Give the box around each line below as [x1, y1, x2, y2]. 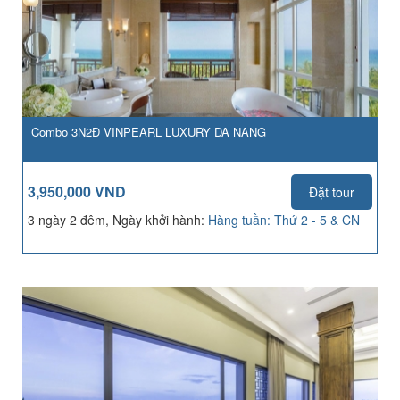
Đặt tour [309, 183, 354, 201]
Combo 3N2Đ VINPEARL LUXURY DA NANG [31, 123, 266, 140]
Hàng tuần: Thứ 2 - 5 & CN [208, 211, 360, 229]
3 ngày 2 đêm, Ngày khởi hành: [28, 211, 208, 229]
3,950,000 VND [28, 181, 126, 202]
